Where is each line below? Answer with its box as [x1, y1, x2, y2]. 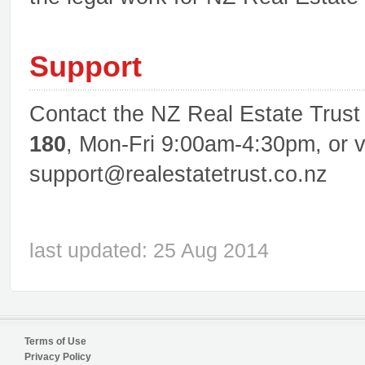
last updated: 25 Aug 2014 [29, 240, 269, 262]
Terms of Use [24, 336, 86, 347]
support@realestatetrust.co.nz [29, 161, 328, 187]
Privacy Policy [24, 351, 91, 363]
